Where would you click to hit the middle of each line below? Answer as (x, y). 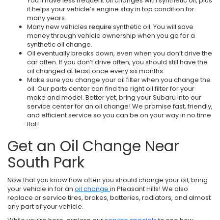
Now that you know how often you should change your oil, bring (108, 180)
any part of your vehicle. (46, 206)
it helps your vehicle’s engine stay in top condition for (111, 9)
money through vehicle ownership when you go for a (111, 35)
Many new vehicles (58, 27)
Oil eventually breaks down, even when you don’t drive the (120, 53)
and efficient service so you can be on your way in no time (119, 115)
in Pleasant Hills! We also (149, 189)
